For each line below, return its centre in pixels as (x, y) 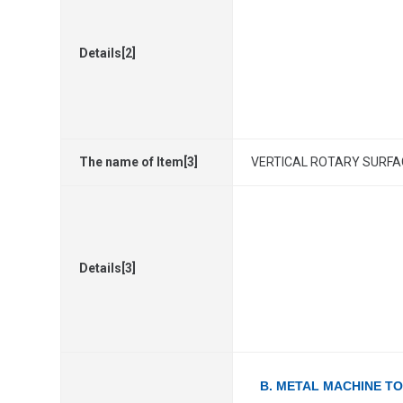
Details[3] (108, 268)
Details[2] (108, 53)
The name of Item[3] (139, 162)
